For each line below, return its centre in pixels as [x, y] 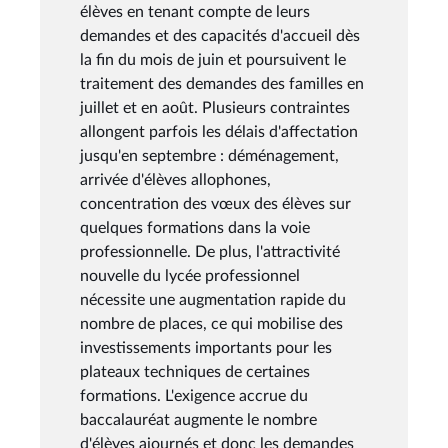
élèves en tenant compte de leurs [195, 11]
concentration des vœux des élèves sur [215, 203]
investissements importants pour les [206, 347]
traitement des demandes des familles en [222, 83]
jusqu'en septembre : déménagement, [209, 155]
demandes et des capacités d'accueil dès [220, 35]
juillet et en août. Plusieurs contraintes [215, 107]
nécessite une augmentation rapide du [213, 299]
